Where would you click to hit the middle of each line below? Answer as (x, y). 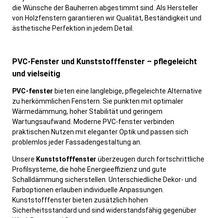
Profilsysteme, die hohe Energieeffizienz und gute (89, 169)
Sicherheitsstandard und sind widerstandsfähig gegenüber (104, 210)
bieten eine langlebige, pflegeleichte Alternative (127, 91)
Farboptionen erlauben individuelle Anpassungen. (88, 190)
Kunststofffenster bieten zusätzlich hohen (80, 200)
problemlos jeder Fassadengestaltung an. (77, 142)
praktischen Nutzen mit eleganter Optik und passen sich (100, 132)
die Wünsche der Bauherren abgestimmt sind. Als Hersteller (105, 8)
